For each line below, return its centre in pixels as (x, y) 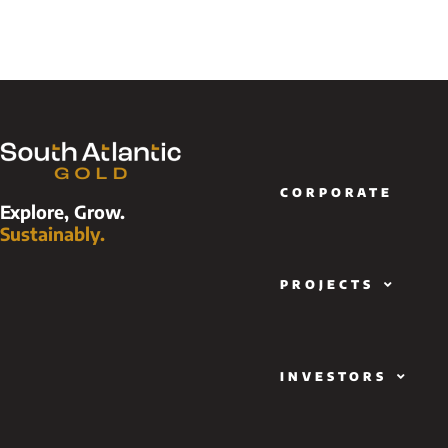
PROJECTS (327, 285)
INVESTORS (333, 377)
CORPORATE (336, 193)
